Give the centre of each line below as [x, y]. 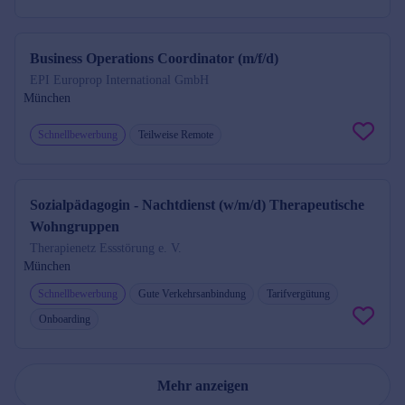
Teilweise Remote [176, 135]
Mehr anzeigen [202, 386]
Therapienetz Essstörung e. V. [106, 248]
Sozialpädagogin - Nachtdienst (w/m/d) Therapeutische [197, 205]
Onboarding [65, 319]
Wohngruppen [75, 226]
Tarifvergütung [298, 294]
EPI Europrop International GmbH [119, 80]
